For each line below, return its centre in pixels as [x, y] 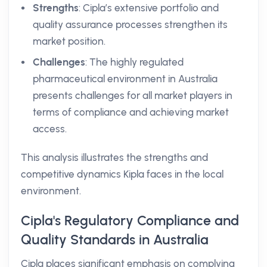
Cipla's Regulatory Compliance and [130, 221]
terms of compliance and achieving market [131, 112]
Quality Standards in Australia [115, 240]
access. [50, 129]
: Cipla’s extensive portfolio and [149, 8]
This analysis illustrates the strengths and [114, 157]
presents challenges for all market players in [133, 95]
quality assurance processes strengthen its [130, 24]
